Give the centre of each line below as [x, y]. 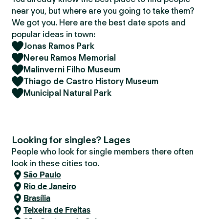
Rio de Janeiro [50, 186]
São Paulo [42, 175]
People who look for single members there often [103, 152]
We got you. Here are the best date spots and [99, 22]
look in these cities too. [55, 163]
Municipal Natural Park [67, 93]
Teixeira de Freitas [57, 210]
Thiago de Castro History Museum [91, 81]
